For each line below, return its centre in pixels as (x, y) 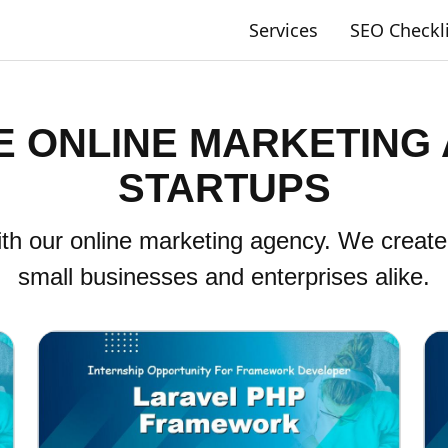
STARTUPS (224, 188)
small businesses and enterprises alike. (224, 276)
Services (283, 30)
